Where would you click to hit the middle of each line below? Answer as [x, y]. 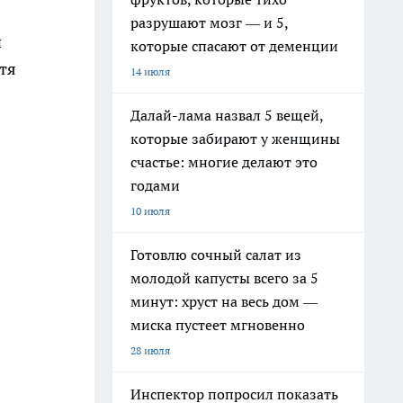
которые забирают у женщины [235, 139]
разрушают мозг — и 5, [210, 22]
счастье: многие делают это [224, 162]
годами [155, 185]
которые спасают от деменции [234, 46]
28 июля [150, 350]
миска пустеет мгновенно [218, 325]
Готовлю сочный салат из [216, 255]
